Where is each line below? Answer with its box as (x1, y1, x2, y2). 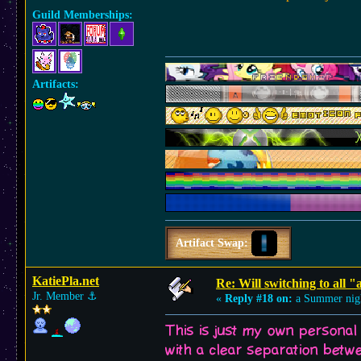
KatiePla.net (32, 274, 99, 288)
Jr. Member (32, 290, 87, 302)
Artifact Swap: (176, 237, 251, 250)
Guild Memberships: (32, 9, 133, 21)
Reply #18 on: (225, 293, 293, 305)
